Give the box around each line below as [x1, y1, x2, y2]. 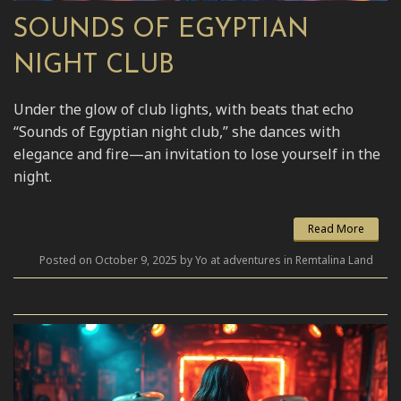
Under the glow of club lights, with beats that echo [13, 98, 354, 119]
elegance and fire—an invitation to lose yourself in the [13, 143, 380, 164]
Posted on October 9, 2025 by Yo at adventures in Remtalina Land [39, 252, 373, 268]
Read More [308, 220, 364, 236]
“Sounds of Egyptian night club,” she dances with [13, 121, 340, 141]
